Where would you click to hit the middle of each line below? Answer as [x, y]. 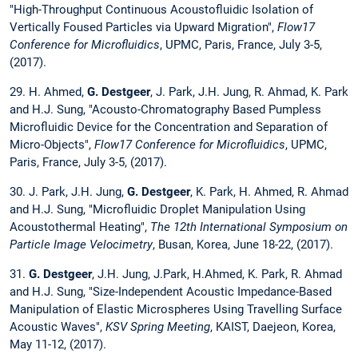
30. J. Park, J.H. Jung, [68, 191]
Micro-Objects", [52, 144]
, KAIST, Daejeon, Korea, [273, 327]
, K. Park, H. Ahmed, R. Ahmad [269, 191]
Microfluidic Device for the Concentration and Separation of [169, 127]
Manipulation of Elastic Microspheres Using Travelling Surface [176, 310]
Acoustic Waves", [58, 327]
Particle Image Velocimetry [81, 244]
